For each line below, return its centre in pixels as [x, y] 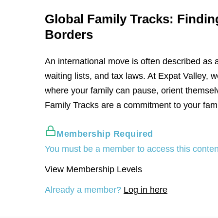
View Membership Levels [93, 169]
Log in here [145, 190]
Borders [69, 35]
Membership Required [105, 134]
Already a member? [84, 190]
